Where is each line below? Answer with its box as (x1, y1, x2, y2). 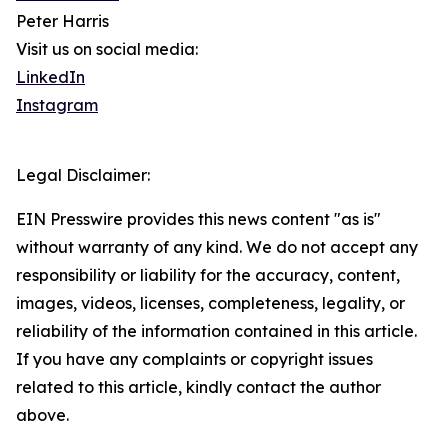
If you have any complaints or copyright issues (16, 349, 373, 370)
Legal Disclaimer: (16, 165, 150, 186)
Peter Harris (16, 11, 109, 32)
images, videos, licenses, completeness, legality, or (16, 293, 405, 314)
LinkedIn (16, 67, 85, 88)
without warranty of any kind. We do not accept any (16, 237, 418, 258)
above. (16, 405, 69, 426)
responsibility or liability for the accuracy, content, (16, 265, 400, 286)
